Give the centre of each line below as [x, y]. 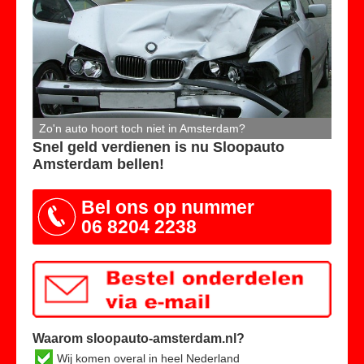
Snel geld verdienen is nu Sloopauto [158, 147]
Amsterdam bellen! [98, 165]
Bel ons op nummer [168, 208]
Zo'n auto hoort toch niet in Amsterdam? [139, 129]
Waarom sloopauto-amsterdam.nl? [139, 338]
